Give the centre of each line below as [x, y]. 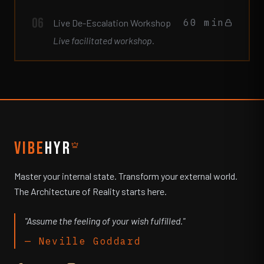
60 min [204, 22]
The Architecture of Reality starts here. [90, 191]
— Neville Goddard [83, 241]
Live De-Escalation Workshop [112, 23]
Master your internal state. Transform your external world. [126, 176]
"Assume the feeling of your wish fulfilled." [105, 221]
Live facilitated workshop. [104, 40]
